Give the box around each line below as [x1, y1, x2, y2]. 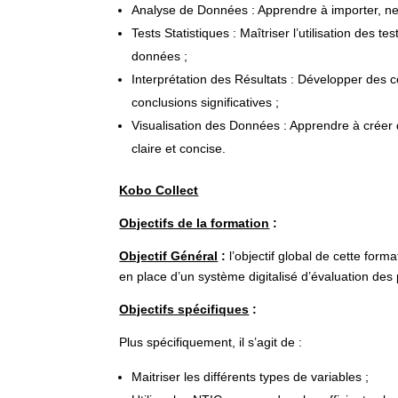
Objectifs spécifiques [119, 302, 250, 316]
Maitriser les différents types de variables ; [131, 370, 370, 384]
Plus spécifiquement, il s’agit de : [119, 335, 303, 349]
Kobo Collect [119, 183, 199, 197]
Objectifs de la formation [119, 216, 270, 230]
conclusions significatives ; [131, 95, 280, 109]
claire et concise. [131, 141, 227, 155]
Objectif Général [119, 249, 219, 263]
